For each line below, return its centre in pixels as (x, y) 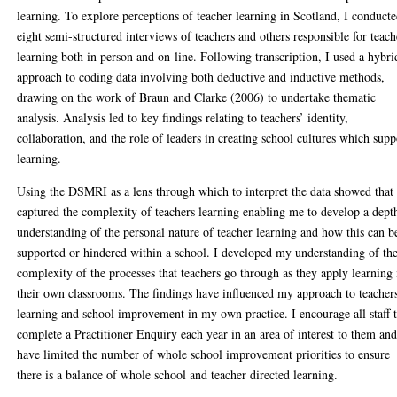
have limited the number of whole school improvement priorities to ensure (204, 354)
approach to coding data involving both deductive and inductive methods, (201, 77)
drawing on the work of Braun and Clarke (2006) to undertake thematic (197, 97)
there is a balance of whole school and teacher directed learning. (178, 374)
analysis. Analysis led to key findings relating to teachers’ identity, (183, 117)
